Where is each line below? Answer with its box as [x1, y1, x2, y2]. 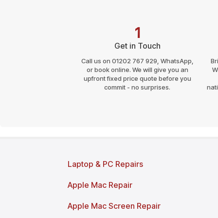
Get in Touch [114, 40, 161, 51]
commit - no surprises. [104, 83, 170, 91]
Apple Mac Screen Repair [68, 200, 161, 211]
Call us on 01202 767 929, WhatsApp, [81, 56, 194, 65]
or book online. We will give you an [86, 65, 188, 73]
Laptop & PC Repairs [68, 159, 144, 169]
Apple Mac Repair [68, 180, 133, 190]
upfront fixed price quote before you [83, 74, 191, 82]
